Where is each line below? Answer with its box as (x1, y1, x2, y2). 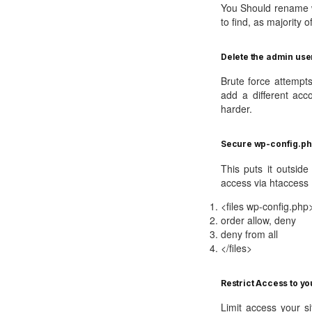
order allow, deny (220, 212, 296, 227)
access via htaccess (220, 175, 309, 189)
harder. (220, 102, 252, 116)
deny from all (220, 226, 278, 241)
